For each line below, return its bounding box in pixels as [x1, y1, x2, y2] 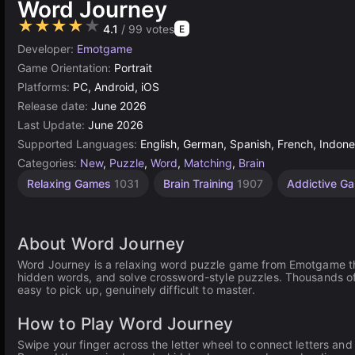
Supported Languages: [17, 137, 140, 151]
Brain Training [163, 177, 237, 190]
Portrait [114, 61, 152, 74]
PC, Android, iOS [73, 80, 159, 94]
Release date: [17, 99, 91, 113]
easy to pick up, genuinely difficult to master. [17, 283, 255, 296]
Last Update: [17, 118, 88, 132]
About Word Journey [17, 234, 185, 254]
